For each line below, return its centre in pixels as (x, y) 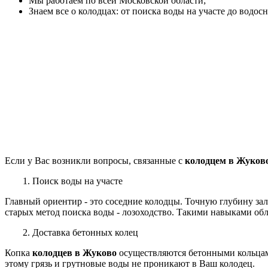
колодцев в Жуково (74, 252)
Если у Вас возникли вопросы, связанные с (95, 160)
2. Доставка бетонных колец (80, 232)
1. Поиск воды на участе (73, 181)
